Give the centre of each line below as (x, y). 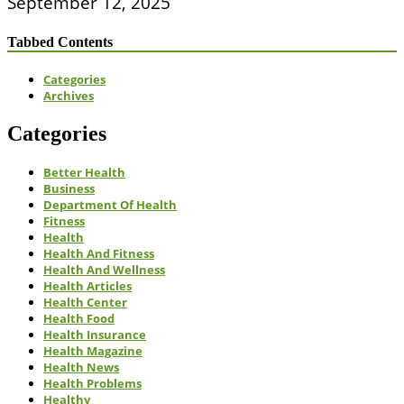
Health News (81, 367)
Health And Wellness (104, 269)
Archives (69, 95)
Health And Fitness (99, 253)
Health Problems (92, 383)
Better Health (84, 172)
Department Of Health (110, 204)
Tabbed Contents (60, 41)
